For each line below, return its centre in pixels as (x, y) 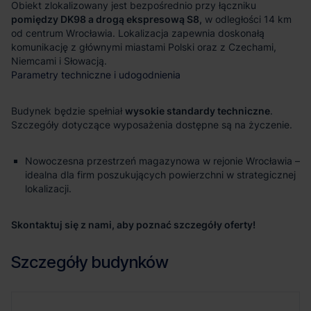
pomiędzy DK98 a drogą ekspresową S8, (107, 19)
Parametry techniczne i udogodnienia (96, 74)
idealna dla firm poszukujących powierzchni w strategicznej (160, 174)
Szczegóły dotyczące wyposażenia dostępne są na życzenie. (152, 124)
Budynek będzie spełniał (68, 110)
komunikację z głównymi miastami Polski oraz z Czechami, (144, 47)
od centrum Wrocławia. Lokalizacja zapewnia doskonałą (138, 33)
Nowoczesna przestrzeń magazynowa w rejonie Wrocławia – (162, 160)
